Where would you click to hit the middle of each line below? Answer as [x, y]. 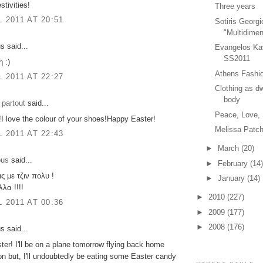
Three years [235, 6]
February [234, 163]
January [232, 178]
